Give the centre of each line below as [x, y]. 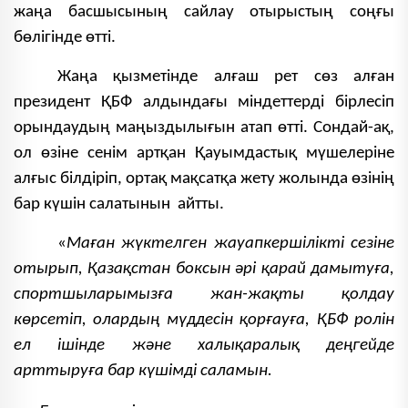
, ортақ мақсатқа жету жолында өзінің [256, 179]
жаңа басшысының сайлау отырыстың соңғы [204, 13]
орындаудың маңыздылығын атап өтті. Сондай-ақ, [204, 128]
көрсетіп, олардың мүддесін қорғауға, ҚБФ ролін [204, 321]
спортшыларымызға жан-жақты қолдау [204, 295]
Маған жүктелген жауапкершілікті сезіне [230, 244]
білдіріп [89, 179]
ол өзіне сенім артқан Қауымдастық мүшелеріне [204, 154]
